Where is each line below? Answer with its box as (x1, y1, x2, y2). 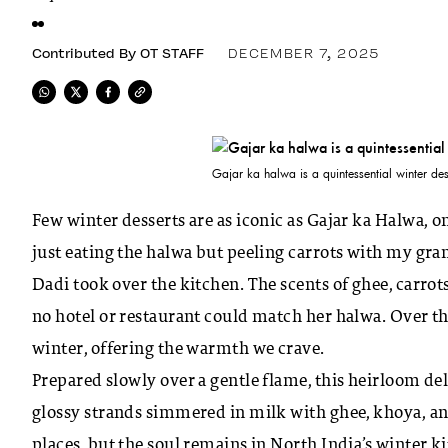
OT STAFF (140, 43, 204, 62)
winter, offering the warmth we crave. (32, 339, 325, 359)
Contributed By (32, 43, 136, 62)
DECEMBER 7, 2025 (228, 43, 379, 62)
